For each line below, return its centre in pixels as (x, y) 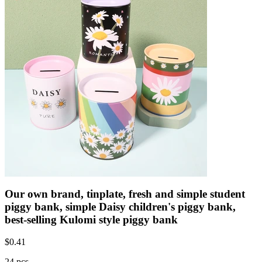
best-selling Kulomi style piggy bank (91, 219)
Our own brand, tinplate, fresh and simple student (125, 194)
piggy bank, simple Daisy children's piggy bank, (120, 206)
